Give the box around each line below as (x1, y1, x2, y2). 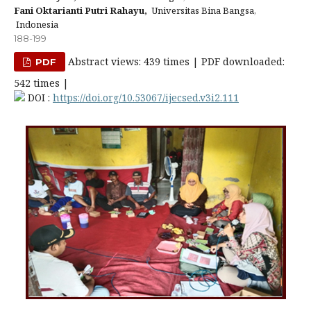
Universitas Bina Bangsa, (147, 4, 256, 17)
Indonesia (14, 18, 58, 31)
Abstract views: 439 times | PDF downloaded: (65, 55, 285, 68)
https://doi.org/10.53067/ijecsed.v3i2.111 (53, 91, 239, 104)
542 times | (14, 76, 69, 90)
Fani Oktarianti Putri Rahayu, (14, 4, 147, 17)
